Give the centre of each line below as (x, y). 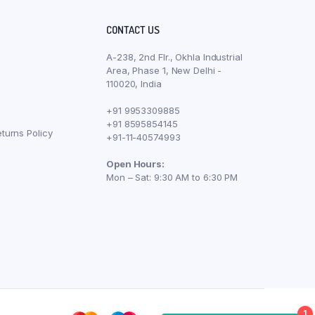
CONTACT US (133, 30)
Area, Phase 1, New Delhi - (164, 71)
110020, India (134, 84)
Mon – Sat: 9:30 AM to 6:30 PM (172, 178)
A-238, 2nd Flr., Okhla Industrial (174, 57)
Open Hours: (135, 164)
